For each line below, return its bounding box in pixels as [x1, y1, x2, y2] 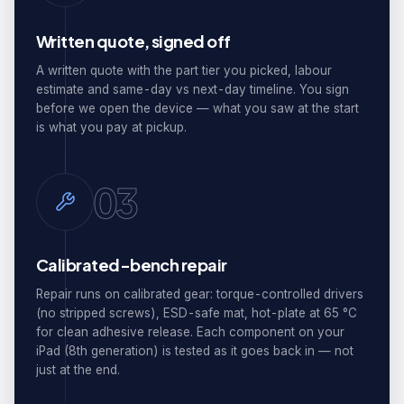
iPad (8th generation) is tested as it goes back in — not [36, 344, 353, 358]
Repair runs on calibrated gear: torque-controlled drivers [36, 287, 363, 301]
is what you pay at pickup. [36, 120, 187, 134]
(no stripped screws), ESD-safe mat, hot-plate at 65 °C [36, 306, 357, 320]
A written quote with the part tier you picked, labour [36, 63, 332, 78]
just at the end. [36, 363, 120, 377]
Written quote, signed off [36, 31, 231, 51]
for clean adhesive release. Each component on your [36, 325, 344, 339]
